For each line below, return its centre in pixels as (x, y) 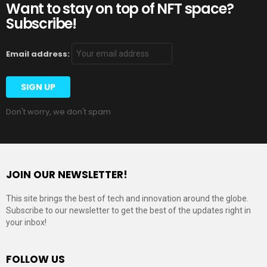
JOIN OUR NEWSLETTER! (67, 174)
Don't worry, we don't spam (58, 111)
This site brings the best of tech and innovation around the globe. (127, 198)
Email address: (39, 54)
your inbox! (26, 222)
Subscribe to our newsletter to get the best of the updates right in (128, 210)
